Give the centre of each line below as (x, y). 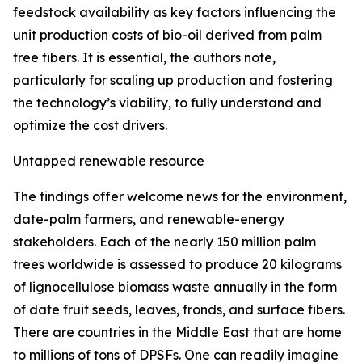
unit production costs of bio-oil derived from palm (167, 35)
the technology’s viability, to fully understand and (167, 103)
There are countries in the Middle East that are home (177, 333)
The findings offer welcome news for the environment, (180, 197)
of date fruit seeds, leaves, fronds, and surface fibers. (179, 310)
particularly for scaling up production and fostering (173, 80)
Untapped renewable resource (109, 161)
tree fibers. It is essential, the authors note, (144, 58)
